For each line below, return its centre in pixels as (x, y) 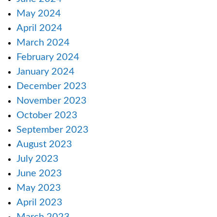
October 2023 (47, 116)
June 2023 (39, 174)
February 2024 (48, 57)
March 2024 (43, 43)
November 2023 (52, 101)
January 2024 (46, 72)
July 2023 (38, 159)
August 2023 (44, 145)
